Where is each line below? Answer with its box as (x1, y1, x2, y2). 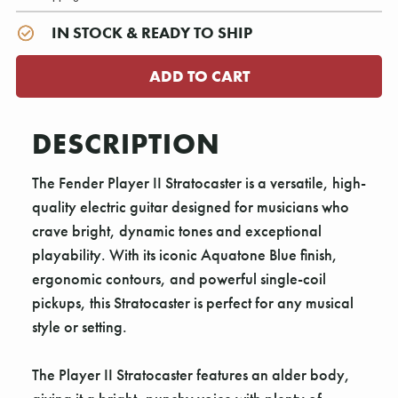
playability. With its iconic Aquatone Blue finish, (32, 244, 338, 266)
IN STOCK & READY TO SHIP (51, 22, 252, 44)
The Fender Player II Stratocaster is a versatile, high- (32, 172, 366, 194)
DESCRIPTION (32, 125, 220, 163)
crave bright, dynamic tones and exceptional (32, 220, 322, 242)
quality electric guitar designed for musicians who (32, 196, 349, 218)
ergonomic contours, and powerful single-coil (32, 268, 326, 290)
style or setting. (32, 316, 127, 338)
